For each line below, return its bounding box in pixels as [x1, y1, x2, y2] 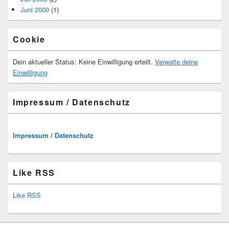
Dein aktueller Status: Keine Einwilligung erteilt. [13, 56, 155, 66]
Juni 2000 [20, 4, 49, 14]
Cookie [13, 33, 45, 45]
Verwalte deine [155, 56, 198, 66]
